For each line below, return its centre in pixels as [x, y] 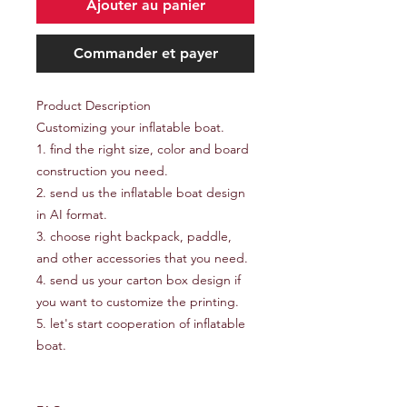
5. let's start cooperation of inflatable [141, 323]
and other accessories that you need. [142, 258]
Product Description [94, 105]
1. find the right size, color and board [143, 149]
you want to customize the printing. [138, 302]
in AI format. [72, 214]
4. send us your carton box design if [139, 280]
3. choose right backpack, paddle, [134, 236]
